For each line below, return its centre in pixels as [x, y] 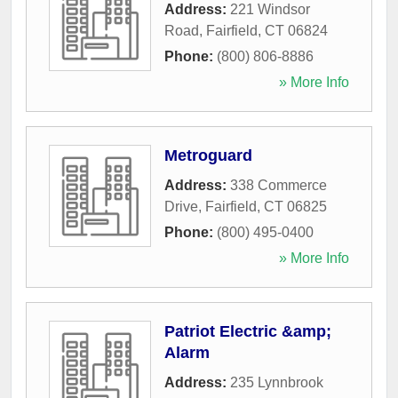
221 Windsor [270, 9]
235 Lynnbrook [277, 382]
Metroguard [208, 155]
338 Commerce [279, 185]
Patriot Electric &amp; [248, 331]
